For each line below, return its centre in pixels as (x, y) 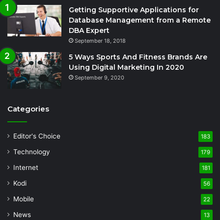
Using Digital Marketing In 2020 (126, 68)
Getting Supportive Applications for (134, 10)
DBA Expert (89, 31)
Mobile (24, 199)
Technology (32, 152)
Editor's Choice (37, 136)
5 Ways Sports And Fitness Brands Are (138, 57)
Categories (28, 109)
